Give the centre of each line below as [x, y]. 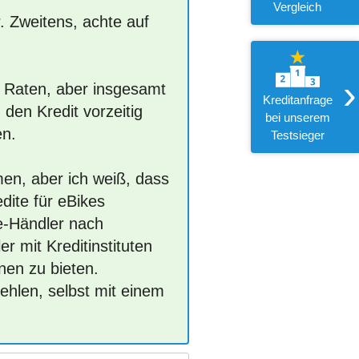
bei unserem [297, 117]
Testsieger [297, 135]
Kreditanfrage [297, 100]
